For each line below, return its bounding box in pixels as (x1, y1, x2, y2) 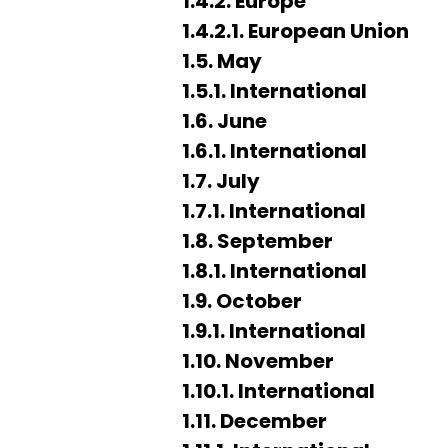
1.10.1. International (182, 377, 375, 405)
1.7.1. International (182, 197, 366, 225)
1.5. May (182, 47, 262, 75)
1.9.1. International (182, 317, 366, 345)
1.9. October (182, 287, 302, 315)
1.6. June (182, 107, 267, 135)
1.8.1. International (182, 257, 367, 285)
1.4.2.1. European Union (182, 17, 409, 45)
